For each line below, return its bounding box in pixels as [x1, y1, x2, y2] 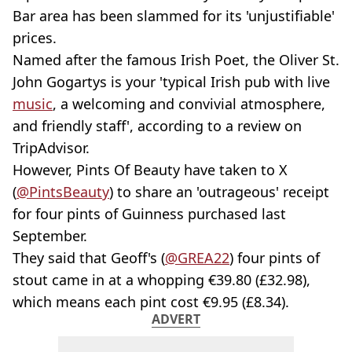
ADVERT [152, 310, 200, 328]
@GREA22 [165, 248, 229, 267]
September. [13, 226, 87, 245]
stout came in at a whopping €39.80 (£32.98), [13, 270, 310, 289]
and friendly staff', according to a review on [13, 116, 302, 135]
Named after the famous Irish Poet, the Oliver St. [13, 50, 339, 69]
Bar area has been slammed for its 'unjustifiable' [13, 6, 335, 25]
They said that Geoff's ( [13, 248, 165, 267]
